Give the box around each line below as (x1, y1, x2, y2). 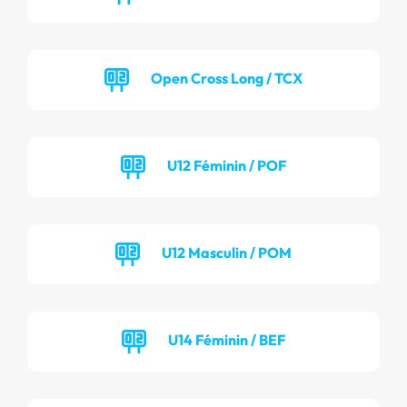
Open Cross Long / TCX (151, 68, 303, 87)
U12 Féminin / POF (167, 155, 286, 174)
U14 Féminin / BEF (168, 330, 285, 349)
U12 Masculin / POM (162, 243, 292, 262)
